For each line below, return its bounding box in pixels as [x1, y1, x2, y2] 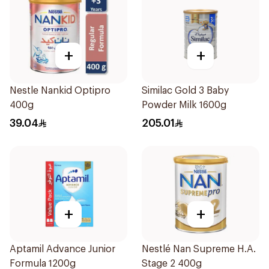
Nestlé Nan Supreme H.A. [142, 244, 256, 254]
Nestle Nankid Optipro [10, 86, 110, 95]
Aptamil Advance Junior [10, 244, 115, 254]
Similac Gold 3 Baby [142, 86, 229, 95]
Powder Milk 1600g [142, 100, 226, 110]
